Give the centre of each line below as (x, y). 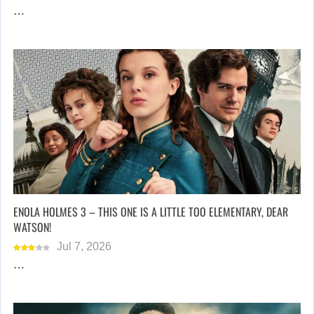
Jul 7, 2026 (84, 247)
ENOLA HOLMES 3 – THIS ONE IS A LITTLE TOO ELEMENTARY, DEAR (151, 212)
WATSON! (32, 227)
